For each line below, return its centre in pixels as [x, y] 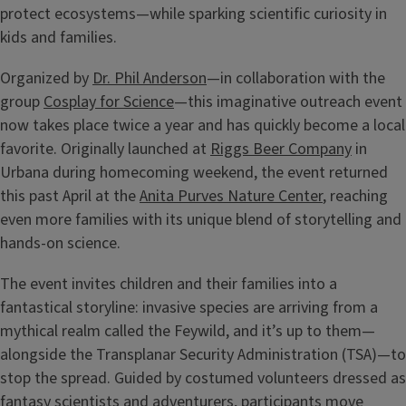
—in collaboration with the [296, 79]
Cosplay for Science [109, 102]
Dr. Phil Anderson [150, 79]
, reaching [355, 197]
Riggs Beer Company [281, 150]
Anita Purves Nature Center [231, 197]
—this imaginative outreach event [288, 102]
